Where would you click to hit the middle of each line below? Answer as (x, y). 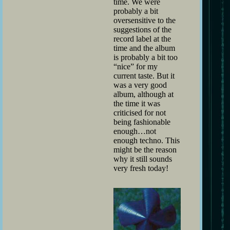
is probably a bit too (146, 57)
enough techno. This (147, 140)
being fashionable (142, 122)
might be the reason (145, 149)
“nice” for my (136, 66)
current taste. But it (144, 75)
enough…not (135, 131)
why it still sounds (143, 159)
